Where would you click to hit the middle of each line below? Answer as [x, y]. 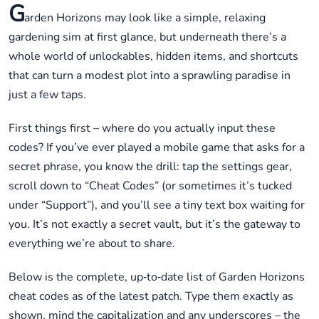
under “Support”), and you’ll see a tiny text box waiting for [157, 205]
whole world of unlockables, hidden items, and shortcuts [153, 57]
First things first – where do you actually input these [142, 129]
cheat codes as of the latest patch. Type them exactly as [151, 297]
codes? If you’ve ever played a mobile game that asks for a [157, 148]
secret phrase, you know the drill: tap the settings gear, [150, 167]
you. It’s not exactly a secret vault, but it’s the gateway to [155, 225]
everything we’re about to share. [92, 244]
